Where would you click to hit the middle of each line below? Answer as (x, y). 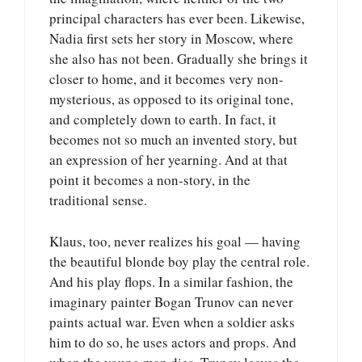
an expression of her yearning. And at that (168, 160)
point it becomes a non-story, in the (150, 180)
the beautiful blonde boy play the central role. (179, 261)
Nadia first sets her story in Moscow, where (171, 39)
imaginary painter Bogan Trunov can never (171, 301)
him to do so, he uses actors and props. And (173, 342)
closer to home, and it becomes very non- (166, 79)
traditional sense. (98, 200)
